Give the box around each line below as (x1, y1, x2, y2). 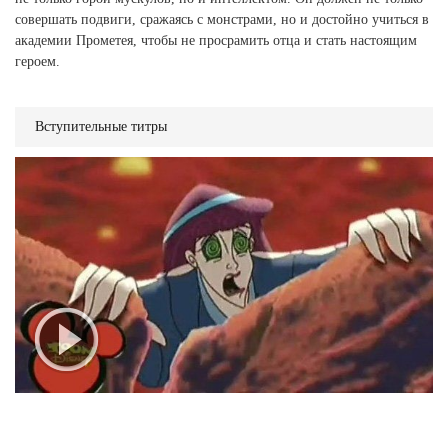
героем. (15, 54, 60, 69)
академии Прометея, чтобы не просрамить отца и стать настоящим (15, 33, 417, 48)
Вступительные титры (35, 119, 167, 134)
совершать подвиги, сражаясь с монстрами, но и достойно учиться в (15, 12, 429, 27)
